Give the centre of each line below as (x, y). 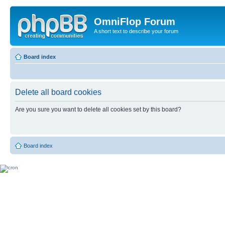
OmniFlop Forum (135, 22)
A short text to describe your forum (136, 31)
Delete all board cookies (58, 92)
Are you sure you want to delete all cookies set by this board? (98, 109)
